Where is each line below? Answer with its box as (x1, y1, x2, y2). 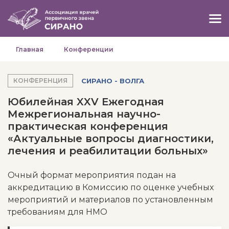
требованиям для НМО (8, 207, 107, 217)
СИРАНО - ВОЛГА (81, 76, 144, 85)
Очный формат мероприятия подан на (8, 170, 176, 180)
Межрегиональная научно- (8, 108, 161, 120)
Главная (16, 45, 43, 53)
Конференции (64, 45, 113, 53)
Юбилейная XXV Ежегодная (8, 96, 164, 108)
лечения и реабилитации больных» (8, 145, 208, 157)
